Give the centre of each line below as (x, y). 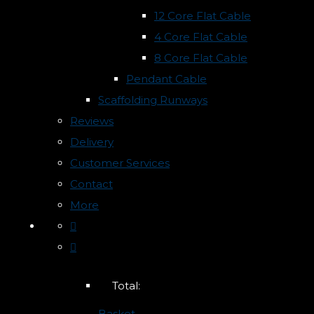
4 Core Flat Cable (201, 36)
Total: (126, 285)
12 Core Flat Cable (203, 15)
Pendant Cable (166, 78)
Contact (91, 184)
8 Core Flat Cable (201, 57)
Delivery (92, 142)
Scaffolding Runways (153, 100)
